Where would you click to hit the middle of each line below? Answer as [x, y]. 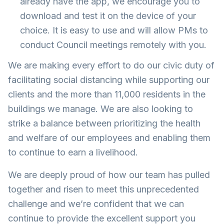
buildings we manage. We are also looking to [100, 109]
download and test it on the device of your [108, 16]
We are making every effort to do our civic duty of [111, 65]
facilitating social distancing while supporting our [109, 80]
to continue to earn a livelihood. [73, 152]
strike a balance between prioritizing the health [104, 123]
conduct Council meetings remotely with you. [113, 45]
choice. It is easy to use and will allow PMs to [114, 30]
